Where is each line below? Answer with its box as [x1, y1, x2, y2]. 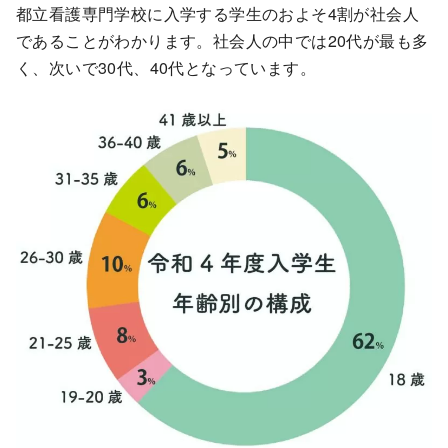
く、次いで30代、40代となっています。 [16, 56, 316, 80]
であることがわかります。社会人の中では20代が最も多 [16, 29, 429, 53]
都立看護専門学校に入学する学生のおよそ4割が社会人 [16, 2, 419, 26]
